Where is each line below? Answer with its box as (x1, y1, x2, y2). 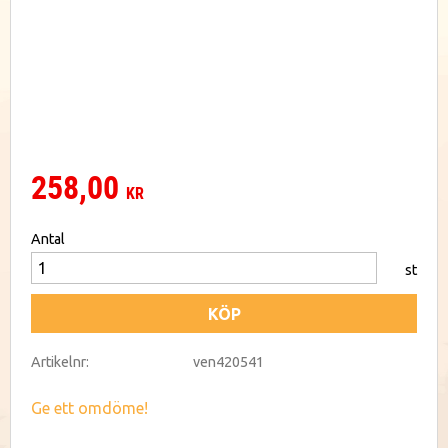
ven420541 (193, 353, 265, 370)
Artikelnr (31, 353, 86, 370)
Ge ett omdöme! (31, 399, 148, 418)
